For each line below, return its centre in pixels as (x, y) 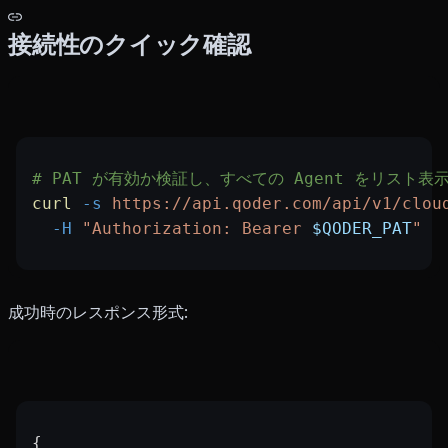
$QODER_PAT (362, 229)
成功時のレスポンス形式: (98, 312)
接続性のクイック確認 (129, 45)
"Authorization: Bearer (192, 229)
